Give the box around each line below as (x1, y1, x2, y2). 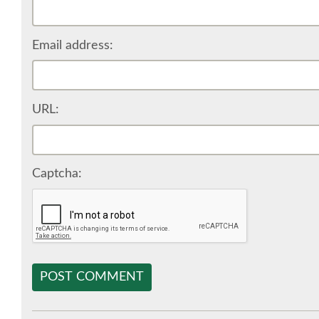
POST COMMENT (40, 270, 144, 283)
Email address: (32, 38, 113, 52)
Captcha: (32, 167, 82, 180)
